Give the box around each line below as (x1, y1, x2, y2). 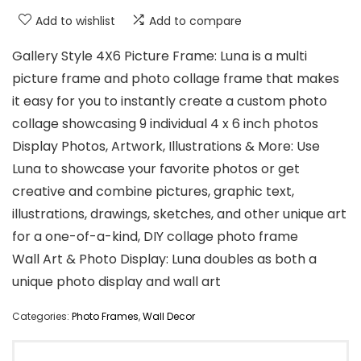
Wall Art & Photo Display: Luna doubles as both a (12, 250, 317, 269)
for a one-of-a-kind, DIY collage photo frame (12, 227, 298, 247)
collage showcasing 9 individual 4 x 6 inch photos (12, 114, 318, 134)
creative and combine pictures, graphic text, (12, 182, 294, 201)
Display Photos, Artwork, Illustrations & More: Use (12, 137, 320, 156)
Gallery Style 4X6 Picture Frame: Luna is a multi (12, 47, 307, 66)
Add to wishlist (35, 13, 115, 30)
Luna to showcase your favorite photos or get (12, 160, 300, 179)
